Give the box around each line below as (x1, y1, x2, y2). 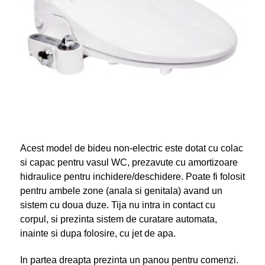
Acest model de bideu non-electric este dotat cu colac (20, 143, 243, 153)
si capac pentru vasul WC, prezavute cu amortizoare (20, 157, 238, 167)
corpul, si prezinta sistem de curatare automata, (20, 214, 217, 224)
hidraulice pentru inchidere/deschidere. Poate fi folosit (20, 171, 245, 182)
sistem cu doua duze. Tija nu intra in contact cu (20, 199, 215, 210)
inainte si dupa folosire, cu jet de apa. (20, 228, 176, 238)
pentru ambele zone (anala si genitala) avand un (20, 185, 222, 196)
